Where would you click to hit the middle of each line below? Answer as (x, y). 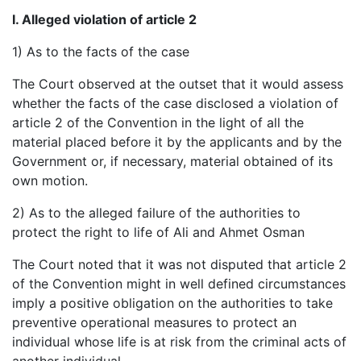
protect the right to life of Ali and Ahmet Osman (158, 232)
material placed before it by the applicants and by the (177, 141)
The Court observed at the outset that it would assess (178, 83)
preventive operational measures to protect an (154, 322)
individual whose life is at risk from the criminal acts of (179, 341)
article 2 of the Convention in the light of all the (158, 122)
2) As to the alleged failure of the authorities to (156, 212)
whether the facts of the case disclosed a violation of (175, 103)
